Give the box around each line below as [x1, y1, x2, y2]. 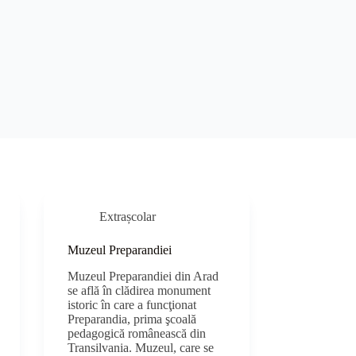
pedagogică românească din [68, 327, 207, 341]
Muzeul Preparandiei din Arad [68, 269, 219, 284]
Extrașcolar [99, 210, 157, 224]
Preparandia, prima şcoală [68, 312, 197, 327]
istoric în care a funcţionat [68, 298, 197, 312]
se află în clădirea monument [68, 284, 211, 298]
